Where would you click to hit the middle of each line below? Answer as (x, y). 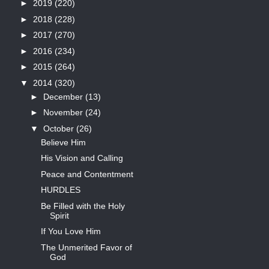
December (64, 96)
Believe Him (63, 142)
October (59, 128)
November (64, 113)
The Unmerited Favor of (86, 247)
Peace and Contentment (87, 174)
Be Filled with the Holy (83, 206)
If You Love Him (71, 231)
